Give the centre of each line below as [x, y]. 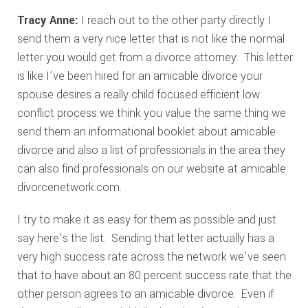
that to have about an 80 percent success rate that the [154, 275]
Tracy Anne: [47, 20]
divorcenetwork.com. [70, 187]
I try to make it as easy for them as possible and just [146, 220]
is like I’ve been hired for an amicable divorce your [140, 76]
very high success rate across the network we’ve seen [151, 257]
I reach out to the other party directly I [174, 20]
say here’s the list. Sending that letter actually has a [145, 238]
